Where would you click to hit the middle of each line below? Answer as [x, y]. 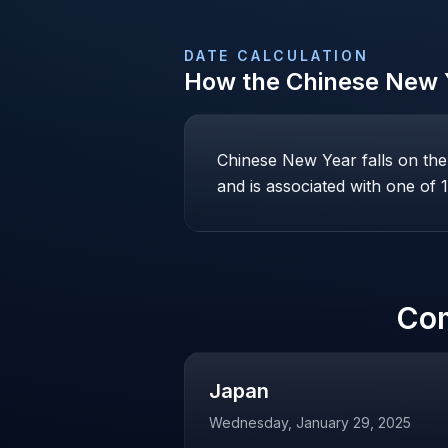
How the [235, 81]
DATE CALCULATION [276, 55]
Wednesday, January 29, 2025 [310, 422]
